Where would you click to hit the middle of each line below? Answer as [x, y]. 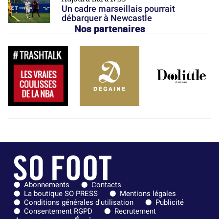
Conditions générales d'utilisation [79, 203]
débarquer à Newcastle [107, 18]
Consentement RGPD [58, 211]
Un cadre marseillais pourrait [118, 8]
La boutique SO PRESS [61, 194]
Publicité [170, 203]
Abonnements [47, 185]
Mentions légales [148, 194]
